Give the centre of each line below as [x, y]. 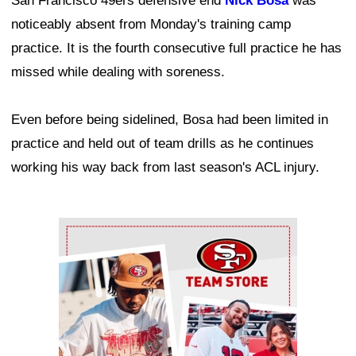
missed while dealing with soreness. [118, 72]
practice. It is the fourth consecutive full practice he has [176, 48]
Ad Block [85, 229]
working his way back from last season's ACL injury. [165, 167]
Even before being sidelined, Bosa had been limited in [170, 120]
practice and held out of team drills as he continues [163, 143]
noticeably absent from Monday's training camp [151, 24]
